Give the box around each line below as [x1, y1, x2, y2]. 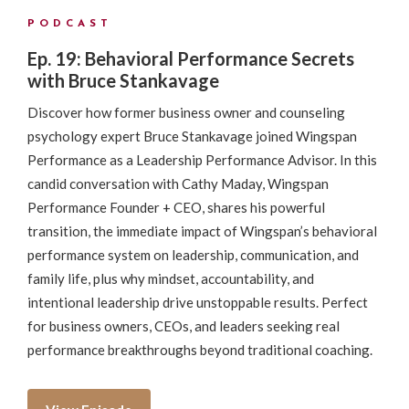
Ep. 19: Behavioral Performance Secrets [27, 47, 354, 69]
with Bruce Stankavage [27, 68, 219, 91]
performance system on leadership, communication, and [27, 246, 359, 263]
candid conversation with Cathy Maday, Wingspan [27, 174, 329, 192]
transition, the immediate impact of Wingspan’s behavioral [27, 222, 377, 239]
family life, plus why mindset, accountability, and [27, 269, 314, 287]
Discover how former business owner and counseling [27, 103, 345, 121]
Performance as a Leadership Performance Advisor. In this [27, 151, 377, 168]
